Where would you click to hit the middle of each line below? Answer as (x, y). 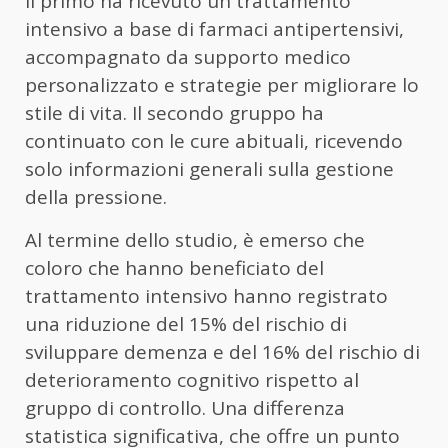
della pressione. (96, 196)
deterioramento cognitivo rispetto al (192, 379)
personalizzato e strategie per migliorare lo (222, 84)
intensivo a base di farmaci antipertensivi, (214, 28)
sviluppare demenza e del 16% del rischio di (222, 351)
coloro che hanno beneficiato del (174, 267)
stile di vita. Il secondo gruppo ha (174, 112)
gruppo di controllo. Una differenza (185, 407)
